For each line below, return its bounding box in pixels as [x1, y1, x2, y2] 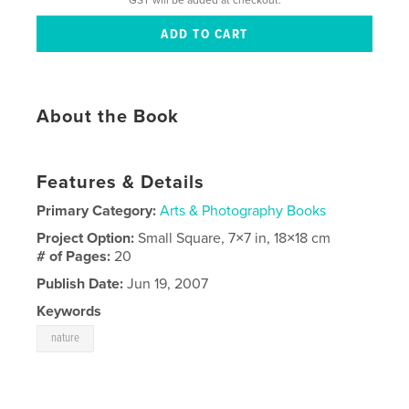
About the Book [37, 106, 180, 129]
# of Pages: [37, 247, 115, 267]
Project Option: [37, 229, 139, 248]
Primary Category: [37, 202, 157, 221]
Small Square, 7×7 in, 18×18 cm [138, 229, 331, 248]
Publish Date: [37, 275, 124, 294]
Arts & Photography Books [160, 202, 327, 221]
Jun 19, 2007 [123, 275, 209, 294]
